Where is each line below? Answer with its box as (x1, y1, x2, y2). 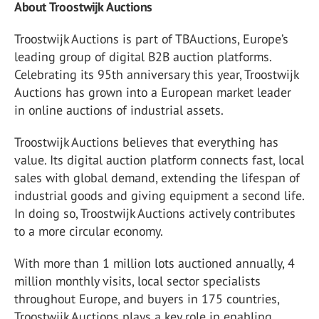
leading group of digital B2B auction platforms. (14, 48, 271, 66)
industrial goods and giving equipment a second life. (14, 187, 304, 204)
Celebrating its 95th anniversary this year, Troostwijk (14, 66, 298, 83)
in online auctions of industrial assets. (14, 102, 224, 119)
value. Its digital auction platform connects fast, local (14, 152, 304, 169)
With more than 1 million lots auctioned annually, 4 (14, 255, 295, 272)
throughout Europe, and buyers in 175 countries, (14, 291, 279, 308)
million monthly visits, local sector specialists (14, 273, 261, 290)
